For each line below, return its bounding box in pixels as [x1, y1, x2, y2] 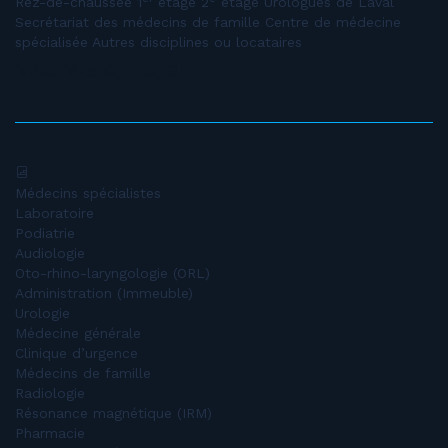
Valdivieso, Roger [15, 56, 187, 83]
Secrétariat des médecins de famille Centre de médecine [15, 14, 401, 30]
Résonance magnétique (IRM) [15, 405, 212, 421]
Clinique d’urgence [15, 345, 138, 361]
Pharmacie [15, 425, 85, 441]
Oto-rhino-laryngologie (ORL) [15, 265, 210, 281]
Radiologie [15, 385, 85, 401]
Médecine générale [15, 325, 141, 341]
